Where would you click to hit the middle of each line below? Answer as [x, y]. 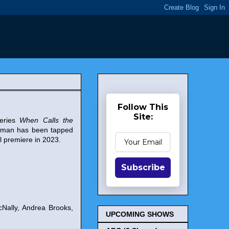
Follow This [143, 107]
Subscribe [143, 167]
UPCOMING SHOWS [140, 214]
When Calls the [46, 120]
